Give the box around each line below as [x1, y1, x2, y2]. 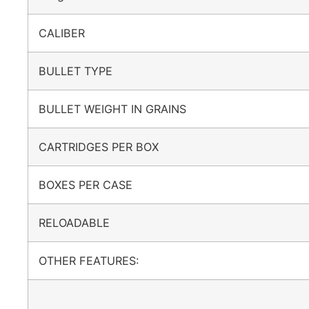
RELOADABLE [39, 216, 123, 230]
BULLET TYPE [39, 64, 126, 79]
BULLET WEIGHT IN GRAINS [39, 102, 200, 117]
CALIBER [39, 26, 99, 41]
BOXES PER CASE [39, 178, 146, 192]
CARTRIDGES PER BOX [39, 140, 172, 154]
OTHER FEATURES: [39, 254, 152, 268]
